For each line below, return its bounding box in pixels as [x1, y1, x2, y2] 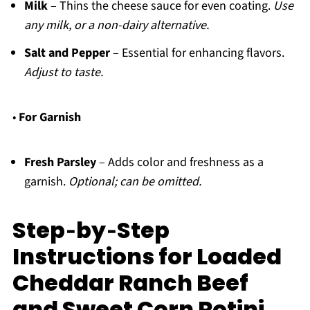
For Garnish [18, 109, 81, 127]
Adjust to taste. [24, 64, 103, 82]
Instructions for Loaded [12, 241, 282, 273]
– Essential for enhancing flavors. [109, 44, 284, 62]
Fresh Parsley [24, 154, 96, 172]
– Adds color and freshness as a [95, 154, 264, 172]
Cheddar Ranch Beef [12, 267, 248, 299]
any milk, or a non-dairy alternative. [24, 17, 209, 35]
